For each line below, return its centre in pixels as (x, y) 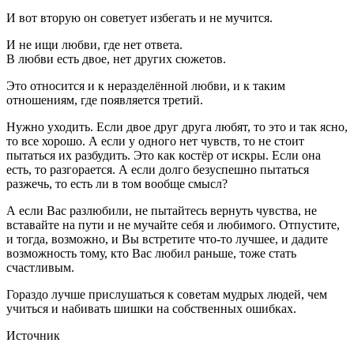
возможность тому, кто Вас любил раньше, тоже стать (151, 253)
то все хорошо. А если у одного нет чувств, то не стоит (155, 141)
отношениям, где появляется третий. (105, 100)
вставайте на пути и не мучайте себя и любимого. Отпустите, (173, 224)
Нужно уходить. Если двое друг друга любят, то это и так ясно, (177, 126)
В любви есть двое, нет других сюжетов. (116, 58)
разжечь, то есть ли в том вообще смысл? (117, 183)
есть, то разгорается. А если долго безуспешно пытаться (158, 169)
